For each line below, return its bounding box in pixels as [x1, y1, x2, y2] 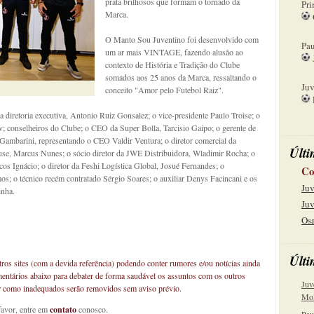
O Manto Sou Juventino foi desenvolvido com [105, 34, 259, 45]
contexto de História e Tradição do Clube [105, 59, 240, 70]
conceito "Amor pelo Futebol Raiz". [105, 84, 224, 95]
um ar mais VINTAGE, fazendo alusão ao [105, 46, 243, 57]
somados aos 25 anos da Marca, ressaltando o [105, 71, 257, 83]
